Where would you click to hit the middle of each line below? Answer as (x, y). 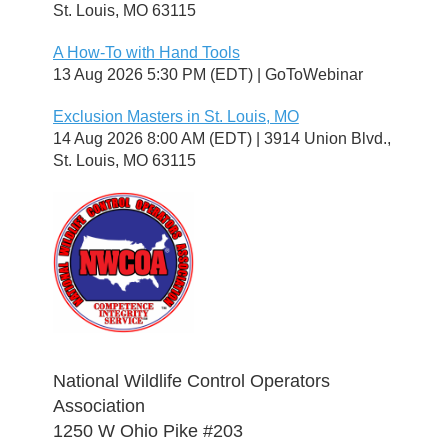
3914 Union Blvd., (327, 138)
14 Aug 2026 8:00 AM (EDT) (152, 138)
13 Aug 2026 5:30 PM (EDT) (152, 74)
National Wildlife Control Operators (191, 380)
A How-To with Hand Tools (146, 52)
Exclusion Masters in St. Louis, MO (175, 116)
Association (98, 405)
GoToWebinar (313, 74)
